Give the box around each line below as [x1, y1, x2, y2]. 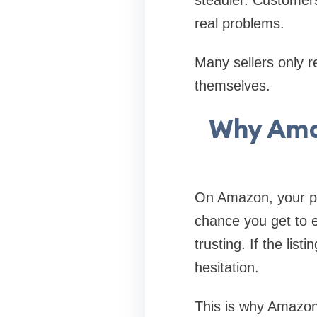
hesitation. [194, 259, 259, 275]
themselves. [194, 77, 270, 93]
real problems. [194, 15, 284, 31]
